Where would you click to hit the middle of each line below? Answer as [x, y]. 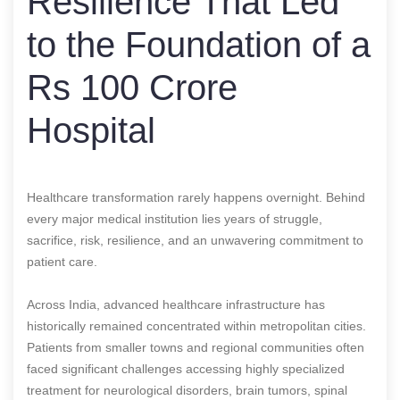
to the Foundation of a [199, 44]
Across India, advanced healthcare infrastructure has [176, 304]
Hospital [91, 130]
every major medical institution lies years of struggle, [175, 218]
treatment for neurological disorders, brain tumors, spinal [187, 390]
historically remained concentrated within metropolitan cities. [196, 325]
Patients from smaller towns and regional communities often [196, 347]
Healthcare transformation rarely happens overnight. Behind [196, 197]
